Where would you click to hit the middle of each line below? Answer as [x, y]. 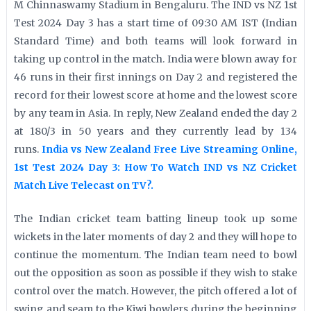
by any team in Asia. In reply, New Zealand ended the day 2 [155, 113]
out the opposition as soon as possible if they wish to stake [155, 273]
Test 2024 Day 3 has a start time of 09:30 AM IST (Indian [155, 23]
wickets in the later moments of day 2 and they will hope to [155, 237]
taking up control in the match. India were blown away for [155, 59]
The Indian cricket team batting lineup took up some [155, 219]
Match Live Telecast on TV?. [84, 185]
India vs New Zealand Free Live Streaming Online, [169, 149]
